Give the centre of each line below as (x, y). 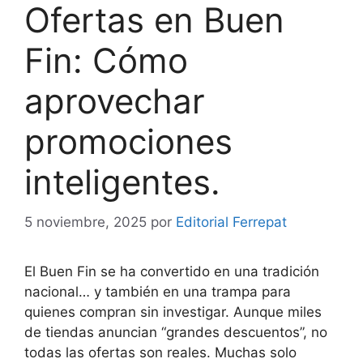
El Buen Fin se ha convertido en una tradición (172, 271)
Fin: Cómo (106, 60)
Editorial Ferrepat (231, 222)
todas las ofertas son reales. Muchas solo (160, 352)
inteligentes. (122, 182)
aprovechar (115, 101)
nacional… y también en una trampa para (158, 291)
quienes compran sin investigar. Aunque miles (173, 312)
